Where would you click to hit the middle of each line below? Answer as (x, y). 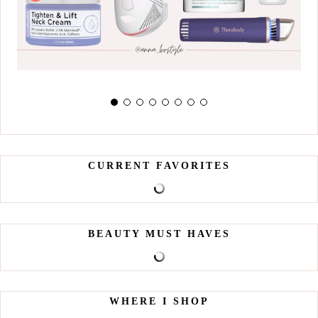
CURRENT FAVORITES (159, 165)
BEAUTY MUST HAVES (159, 234)
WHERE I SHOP (159, 302)
